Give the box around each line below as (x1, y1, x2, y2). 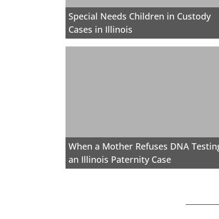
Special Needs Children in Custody (68, 10, 211, 22)
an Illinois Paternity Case (68, 153, 171, 165)
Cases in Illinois (68, 23, 132, 35)
